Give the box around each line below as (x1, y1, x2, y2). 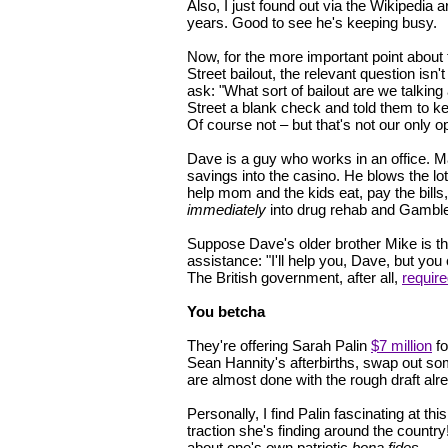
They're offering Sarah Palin (187, 336, 371, 354)
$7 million (371, 336, 432, 354)
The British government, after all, (187, 268, 402, 286)
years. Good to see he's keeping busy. (187, 13, 437, 31)
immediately (187, 200, 266, 218)
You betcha (187, 302, 265, 320)
